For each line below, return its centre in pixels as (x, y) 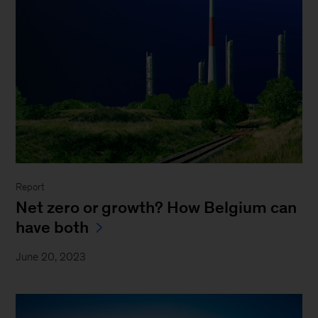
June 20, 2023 (51, 257)
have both (53, 227)
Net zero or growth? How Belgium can (157, 208)
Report (30, 187)
